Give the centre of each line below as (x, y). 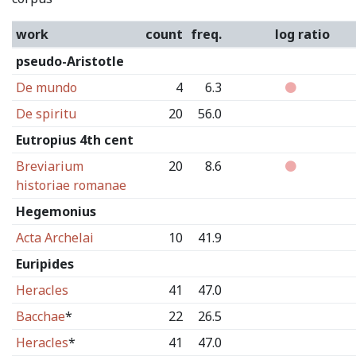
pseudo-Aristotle (70, 61)
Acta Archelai (54, 238)
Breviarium (49, 166)
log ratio (302, 34)
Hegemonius (56, 211)
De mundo (46, 87)
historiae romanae (71, 185)
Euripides (44, 264)
